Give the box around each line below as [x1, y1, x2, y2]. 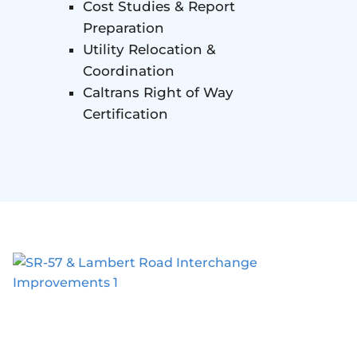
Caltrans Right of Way [83, 84, 233, 100]
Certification [83, 106, 168, 122]
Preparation [83, 20, 164, 36]
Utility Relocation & [83, 41, 216, 57]
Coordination [83, 63, 175, 79]
